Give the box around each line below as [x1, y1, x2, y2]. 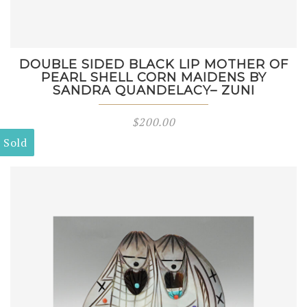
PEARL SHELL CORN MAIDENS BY [40, 70, 267, 85]
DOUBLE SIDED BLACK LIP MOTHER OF [19, 57, 288, 72]
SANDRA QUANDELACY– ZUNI [52, 83, 255, 98]
